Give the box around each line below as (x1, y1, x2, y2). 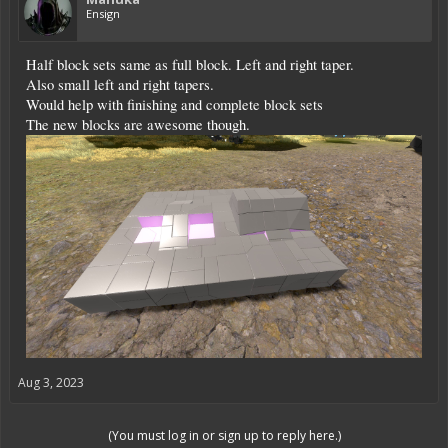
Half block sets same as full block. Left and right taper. (26, 55, 354, 75)
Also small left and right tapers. (26, 75, 214, 95)
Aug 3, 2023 (18, 373, 84, 391)
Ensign (86, 6, 120, 22)
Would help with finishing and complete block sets (26, 95, 323, 115)
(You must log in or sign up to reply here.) (107, 426, 341, 444)
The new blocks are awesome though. (26, 115, 250, 135)
